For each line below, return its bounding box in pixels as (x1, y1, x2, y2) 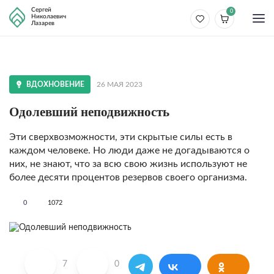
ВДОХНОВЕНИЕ (26, 81, 84, 88)
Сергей (31, 7, 51, 13)
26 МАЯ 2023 (97, 81, 143, 88)
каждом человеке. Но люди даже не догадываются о (9, 146, 250, 155)
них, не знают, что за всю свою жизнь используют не (9, 159, 247, 169)
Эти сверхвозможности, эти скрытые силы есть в (9, 132, 232, 142)
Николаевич (31, 13, 66, 20)
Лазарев (31, 20, 54, 26)
